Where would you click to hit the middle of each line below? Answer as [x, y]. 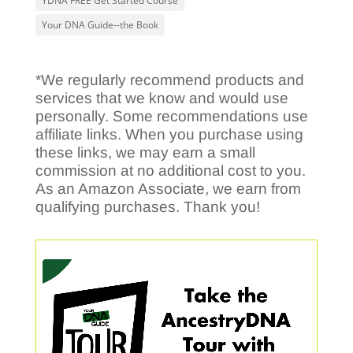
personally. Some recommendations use [171, 117]
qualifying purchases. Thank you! [147, 207]
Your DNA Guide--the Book [100, 24]
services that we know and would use [162, 98]
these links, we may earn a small [145, 153]
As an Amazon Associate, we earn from [168, 189]
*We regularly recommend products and [169, 80]
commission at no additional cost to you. [170, 171]
